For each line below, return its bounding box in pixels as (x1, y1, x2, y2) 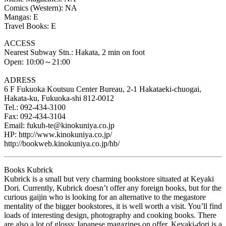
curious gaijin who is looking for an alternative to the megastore (4, 192, 206, 201)
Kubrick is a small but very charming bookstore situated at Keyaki (4, 174, 214, 183)
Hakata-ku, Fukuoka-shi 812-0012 (4, 93, 114, 102)
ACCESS (4, 38, 35, 47)
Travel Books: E (4, 21, 56, 30)
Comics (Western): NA (4, 3, 77, 12)
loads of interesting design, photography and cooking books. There (4, 210, 216, 219)
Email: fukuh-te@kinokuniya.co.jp (4, 121, 115, 130)
